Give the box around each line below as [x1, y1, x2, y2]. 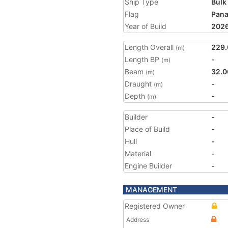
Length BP [125, 55, 161, 64]
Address [126, 216, 149, 223]
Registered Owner [125, 202, 185, 210]
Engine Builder [125, 161, 172, 170]
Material [125, 149, 151, 158]
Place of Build [125, 125, 170, 133]
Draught [125, 79, 154, 88]
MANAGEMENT [126, 185, 177, 194]
